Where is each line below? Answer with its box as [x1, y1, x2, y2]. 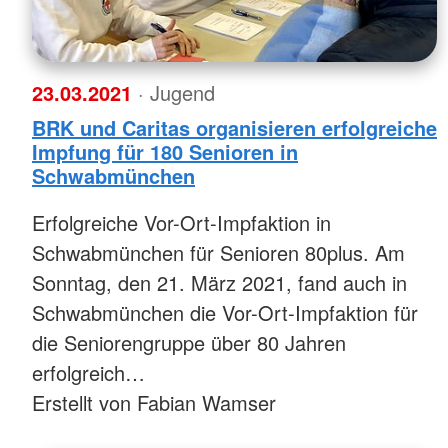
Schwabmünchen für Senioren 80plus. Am [32, 237, 405, 267]
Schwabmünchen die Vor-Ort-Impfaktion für [32, 297, 418, 327]
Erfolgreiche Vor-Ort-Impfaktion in [32, 207, 331, 237]
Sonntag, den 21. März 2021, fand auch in [32, 267, 407, 297]
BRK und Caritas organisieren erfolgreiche [32, 112, 437, 142]
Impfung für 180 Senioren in [32, 136, 298, 166]
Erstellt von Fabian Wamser [32, 387, 276, 417]
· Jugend [138, 77, 215, 107]
